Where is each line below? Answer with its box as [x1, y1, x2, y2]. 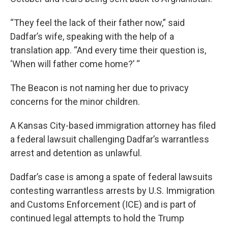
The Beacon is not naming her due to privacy [10, 82, 189, 94]
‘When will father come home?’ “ [10, 59, 140, 70]
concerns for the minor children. [10, 96, 140, 107]
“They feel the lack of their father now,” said [10, 17, 185, 28]
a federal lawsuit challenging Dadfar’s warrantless [10, 134, 209, 145]
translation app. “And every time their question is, [10, 45, 206, 56]
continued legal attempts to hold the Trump [10, 213, 184, 224]
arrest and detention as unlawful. [10, 148, 142, 159]
